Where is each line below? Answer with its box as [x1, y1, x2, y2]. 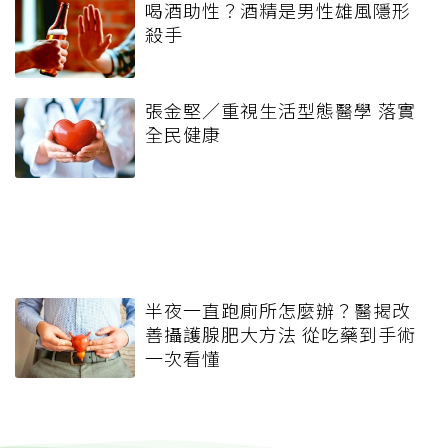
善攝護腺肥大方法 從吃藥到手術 [145, 321, 416, 348]
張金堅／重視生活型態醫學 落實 [145, 97, 416, 124]
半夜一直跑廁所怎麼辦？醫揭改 [145, 297, 411, 324]
